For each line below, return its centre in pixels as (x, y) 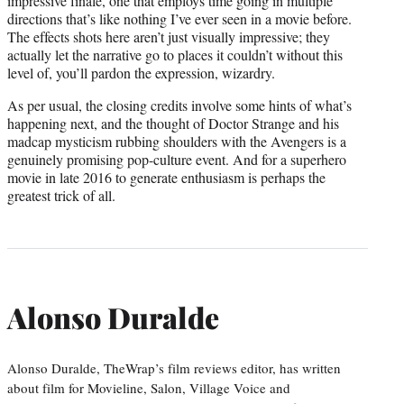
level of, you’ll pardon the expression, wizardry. (141, 72)
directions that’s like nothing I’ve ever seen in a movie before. (179, 18)
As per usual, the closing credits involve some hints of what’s (179, 105)
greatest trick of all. (61, 195)
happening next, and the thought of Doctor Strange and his (173, 123)
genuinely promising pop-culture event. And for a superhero (177, 159)
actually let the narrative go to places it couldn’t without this (175, 54)
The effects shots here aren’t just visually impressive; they (169, 36)
